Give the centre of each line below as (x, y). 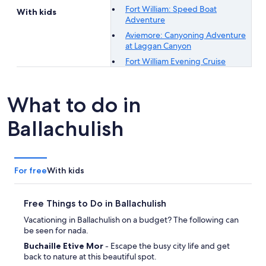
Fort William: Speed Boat (171, 9)
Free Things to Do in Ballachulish (95, 203)
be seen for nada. (56, 230)
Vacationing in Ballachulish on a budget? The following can (131, 219)
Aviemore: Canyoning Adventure (186, 35)
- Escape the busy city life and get (167, 246)
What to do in (74, 104)
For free (31, 170)
